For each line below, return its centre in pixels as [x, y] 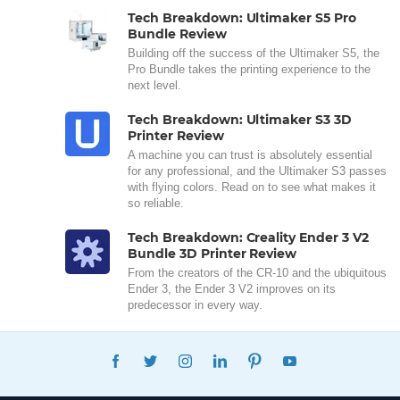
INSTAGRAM [240, 355]
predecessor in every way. [195, 305]
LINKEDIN [267, 355]
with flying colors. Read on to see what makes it [252, 187]
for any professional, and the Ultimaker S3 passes [257, 171]
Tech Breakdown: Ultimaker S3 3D [240, 120]
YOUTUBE [337, 355]
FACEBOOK [169, 355]
